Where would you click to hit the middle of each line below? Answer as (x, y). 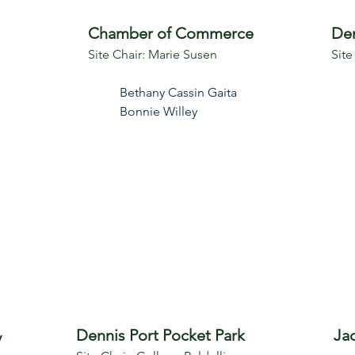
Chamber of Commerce (171, 33)
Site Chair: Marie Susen (153, 54)
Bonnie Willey (158, 111)
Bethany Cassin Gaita (178, 92)
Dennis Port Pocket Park (160, 335)
